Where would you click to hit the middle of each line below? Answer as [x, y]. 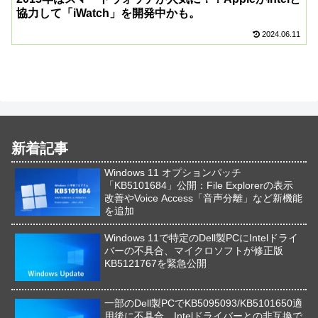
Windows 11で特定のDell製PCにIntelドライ [202, 237]
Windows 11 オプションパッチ [173, 172]
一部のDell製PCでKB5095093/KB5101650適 [204, 303]
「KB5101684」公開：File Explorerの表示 [199, 185]
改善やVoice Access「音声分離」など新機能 [204, 198]
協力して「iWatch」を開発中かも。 [109, 13]
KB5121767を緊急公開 [156, 263]
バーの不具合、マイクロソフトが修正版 [194, 250]
